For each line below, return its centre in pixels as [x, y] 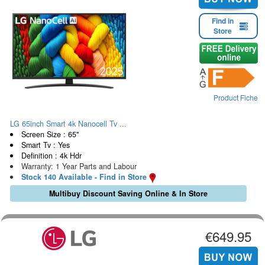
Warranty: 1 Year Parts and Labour [79, 167]
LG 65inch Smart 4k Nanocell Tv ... [68, 124]
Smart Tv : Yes [45, 145]
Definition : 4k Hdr [51, 156]
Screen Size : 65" [50, 135]
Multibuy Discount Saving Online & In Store [128, 193]
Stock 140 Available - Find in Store [84, 177]
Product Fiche [236, 97]
